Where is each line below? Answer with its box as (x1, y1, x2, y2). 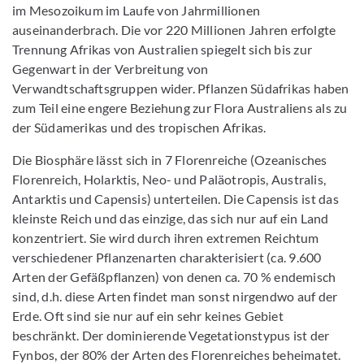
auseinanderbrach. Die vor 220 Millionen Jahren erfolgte (12, 22, 336, 38)
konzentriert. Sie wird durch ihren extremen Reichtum (12, 230, 319, 246)
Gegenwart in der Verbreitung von (12, 61, 209, 77)
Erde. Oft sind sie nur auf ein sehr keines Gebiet (12, 308, 284, 324)
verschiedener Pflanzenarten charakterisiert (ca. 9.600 (12, 249, 322, 266)
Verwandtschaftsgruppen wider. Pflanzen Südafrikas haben (12, 80, 349, 97)
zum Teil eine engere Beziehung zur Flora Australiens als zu (12, 100, 348, 116)
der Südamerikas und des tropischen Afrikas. (12, 119, 266, 136)
